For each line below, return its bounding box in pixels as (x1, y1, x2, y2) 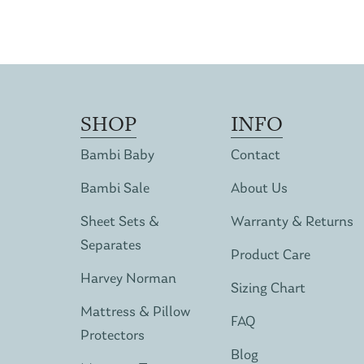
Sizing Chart (230, 280, 305, 297)
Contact (230, 147, 280, 163)
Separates (80, 237, 141, 253)
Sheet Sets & (80, 214, 159, 230)
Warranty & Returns (230, 214, 353, 230)
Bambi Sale (80, 180, 149, 197)
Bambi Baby (80, 147, 154, 163)
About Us (230, 180, 288, 197)
